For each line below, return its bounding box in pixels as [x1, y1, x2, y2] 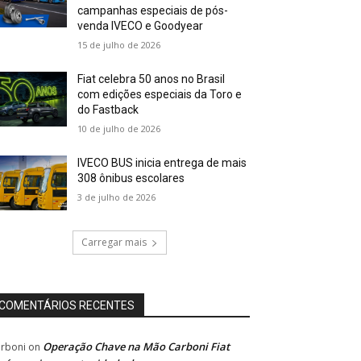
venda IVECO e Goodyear [77, 19, 204, 32]
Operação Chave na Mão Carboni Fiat [43, 338, 230, 354]
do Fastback [77, 102, 139, 116]
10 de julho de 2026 [77, 122, 161, 135]
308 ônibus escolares [77, 171, 185, 185]
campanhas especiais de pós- [77, 3, 229, 17]
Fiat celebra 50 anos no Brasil [77, 72, 226, 85]
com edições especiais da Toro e [77, 87, 243, 101]
